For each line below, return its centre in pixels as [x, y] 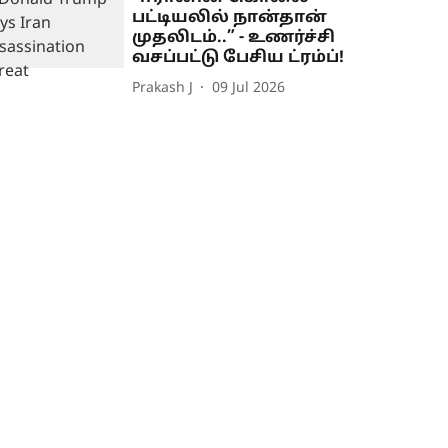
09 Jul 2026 [249, 88]
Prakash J [163, 88]
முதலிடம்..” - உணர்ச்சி [234, 38]
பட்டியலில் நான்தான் [230, 18]
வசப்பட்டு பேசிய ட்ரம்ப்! [238, 58]
